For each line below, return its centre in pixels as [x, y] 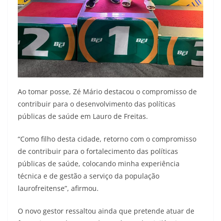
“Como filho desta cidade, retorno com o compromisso [107, 139]
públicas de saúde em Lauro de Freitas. [83, 116]
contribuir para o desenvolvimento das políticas [97, 104]
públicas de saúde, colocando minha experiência [99, 163]
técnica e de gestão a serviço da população [89, 176]
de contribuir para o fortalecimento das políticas [98, 151]
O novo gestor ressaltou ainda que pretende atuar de [106, 211]
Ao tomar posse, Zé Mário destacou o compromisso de [107, 91]
